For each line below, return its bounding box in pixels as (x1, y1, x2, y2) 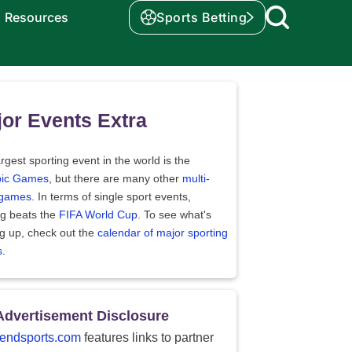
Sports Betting (156, 9, 247, 25)
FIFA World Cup (59, 208, 137, 221)
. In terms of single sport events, (31, 190, 191, 203)
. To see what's (137, 208, 211, 221)
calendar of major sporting (97, 226, 228, 239)
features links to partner (81, 331, 214, 345)
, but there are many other (49, 172, 182, 185)
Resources (4, 9, 68, 25)
